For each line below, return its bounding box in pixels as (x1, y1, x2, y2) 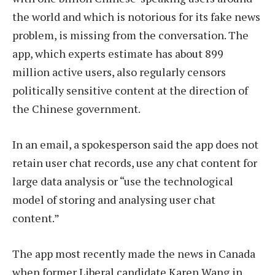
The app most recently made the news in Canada (12, 246, 255, 261)
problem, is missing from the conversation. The (12, 28, 249, 43)
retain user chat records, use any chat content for (12, 155, 257, 171)
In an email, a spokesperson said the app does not (12, 137, 258, 152)
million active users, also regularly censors (12, 64, 226, 80)
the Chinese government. (12, 101, 141, 117)
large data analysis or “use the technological (12, 174, 233, 189)
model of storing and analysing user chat (12, 192, 215, 207)
